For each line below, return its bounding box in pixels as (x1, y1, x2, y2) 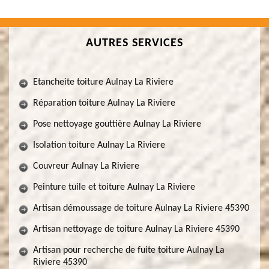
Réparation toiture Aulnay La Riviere (33, 98, 175, 108)
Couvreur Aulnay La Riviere (33, 162, 139, 171)
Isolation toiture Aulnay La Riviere (33, 141, 165, 150)
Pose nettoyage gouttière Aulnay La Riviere (33, 119, 201, 129)
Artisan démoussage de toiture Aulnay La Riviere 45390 (33, 204, 249, 213)
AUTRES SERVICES (86, 37, 183, 49)
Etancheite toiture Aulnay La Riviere (33, 77, 174, 87)
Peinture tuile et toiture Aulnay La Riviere (33, 183, 195, 192)
